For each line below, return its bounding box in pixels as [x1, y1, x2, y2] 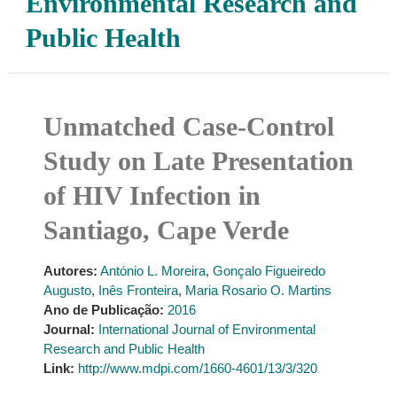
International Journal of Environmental [97, 322, 315, 337]
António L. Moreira [99, 263, 206, 278]
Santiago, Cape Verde [43, 215, 289, 245]
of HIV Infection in [43, 181, 261, 210]
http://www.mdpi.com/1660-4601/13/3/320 [77, 361, 317, 376]
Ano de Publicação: [43, 302, 164, 317]
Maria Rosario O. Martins [184, 283, 331, 298]
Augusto [43, 283, 91, 298]
